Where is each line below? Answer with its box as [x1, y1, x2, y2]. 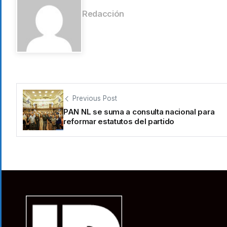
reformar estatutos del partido [63, 117, 174, 127]
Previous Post [72, 94, 117, 103]
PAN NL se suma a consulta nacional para [63, 107, 215, 117]
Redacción [82, 8, 125, 19]
